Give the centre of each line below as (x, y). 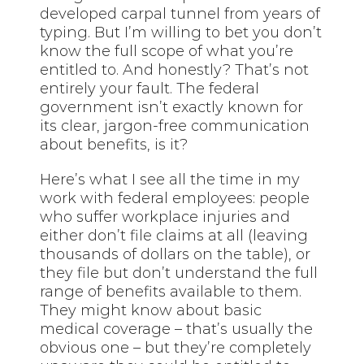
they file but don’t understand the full (179, 273)
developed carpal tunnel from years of (180, 13)
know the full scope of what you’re (167, 51)
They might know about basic (151, 310)
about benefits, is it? (114, 144)
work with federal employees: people (175, 198)
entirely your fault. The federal (150, 88)
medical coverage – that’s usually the (177, 329)
